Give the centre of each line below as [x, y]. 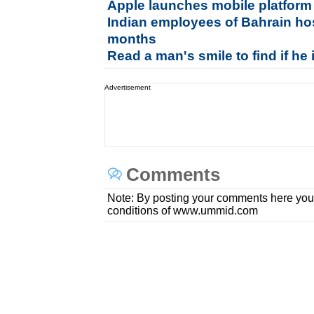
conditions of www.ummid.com [183, 211]
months [132, 39]
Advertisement [128, 87]
